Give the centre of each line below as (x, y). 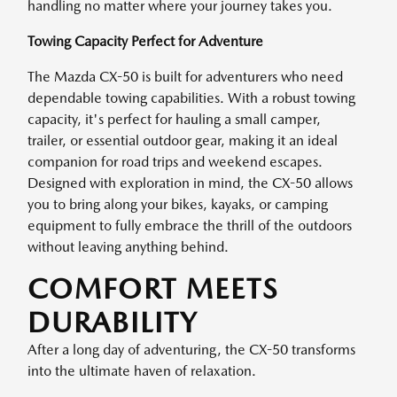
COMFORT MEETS (153, 288)
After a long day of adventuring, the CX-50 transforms (191, 350)
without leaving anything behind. (128, 247)
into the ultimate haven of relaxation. (142, 371)
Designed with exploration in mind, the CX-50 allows (190, 183)
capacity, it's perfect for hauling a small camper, (174, 119)
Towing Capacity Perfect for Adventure (145, 41)
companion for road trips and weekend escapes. (175, 162)
